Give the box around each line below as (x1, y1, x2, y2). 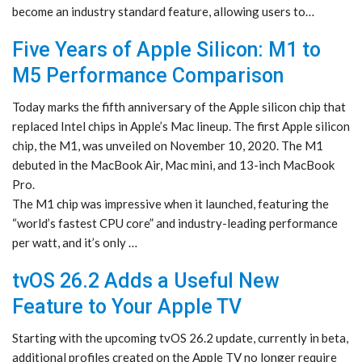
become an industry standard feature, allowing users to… (12, 4, 314, 19)
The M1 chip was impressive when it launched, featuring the (12, 196, 329, 212)
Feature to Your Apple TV (12, 295, 242, 319)
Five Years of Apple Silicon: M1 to (12, 38, 321, 62)
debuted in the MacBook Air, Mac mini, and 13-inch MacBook (12, 158, 335, 173)
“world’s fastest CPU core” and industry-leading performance (12, 216, 338, 231)
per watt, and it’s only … (12, 235, 137, 250)
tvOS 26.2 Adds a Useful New (12, 269, 280, 293)
